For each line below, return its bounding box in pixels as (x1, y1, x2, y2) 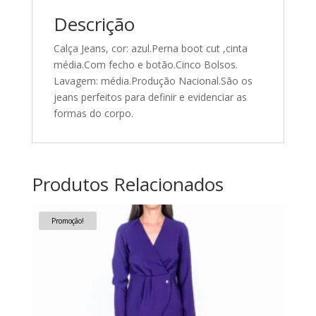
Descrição (53, 11, 135, 37)
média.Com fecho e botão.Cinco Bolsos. (53, 58, 238, 72)
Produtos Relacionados (31, 171, 224, 197)
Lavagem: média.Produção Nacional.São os (53, 74, 253, 88)
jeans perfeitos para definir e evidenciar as (53, 90, 247, 104)
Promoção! (51, 216, 84, 226)
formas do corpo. (53, 107, 133, 121)
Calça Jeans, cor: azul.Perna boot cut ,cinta (53, 42, 248, 56)
